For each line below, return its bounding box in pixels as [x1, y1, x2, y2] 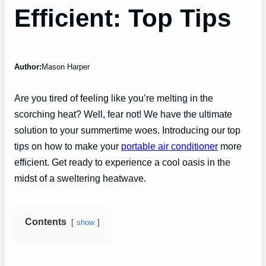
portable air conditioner [121, 141, 218, 152]
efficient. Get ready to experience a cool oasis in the [14, 157, 230, 168]
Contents [25, 216, 66, 227]
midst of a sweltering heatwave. [14, 173, 146, 184]
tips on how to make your [14, 141, 121, 152]
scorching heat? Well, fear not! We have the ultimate [14, 109, 232, 120]
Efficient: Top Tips [14, 4, 231, 32]
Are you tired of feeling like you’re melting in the [14, 93, 213, 104]
